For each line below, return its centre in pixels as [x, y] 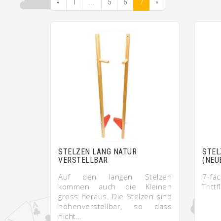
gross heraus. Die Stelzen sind [115, 196]
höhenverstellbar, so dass [115, 206]
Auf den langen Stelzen [115, 177]
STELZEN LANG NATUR [97, 152]
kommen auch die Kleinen [115, 186]
